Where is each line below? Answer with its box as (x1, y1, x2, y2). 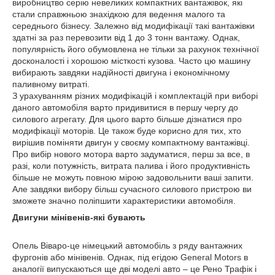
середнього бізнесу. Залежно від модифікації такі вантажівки (12, 21, 255, 31)
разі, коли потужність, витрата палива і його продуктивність (12, 161, 250, 171)
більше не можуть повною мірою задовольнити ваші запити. (12, 172, 254, 183)
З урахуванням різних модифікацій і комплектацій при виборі (12, 91, 258, 101)
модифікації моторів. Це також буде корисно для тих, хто (12, 126, 241, 136)
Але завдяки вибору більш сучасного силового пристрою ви (12, 184, 252, 195)
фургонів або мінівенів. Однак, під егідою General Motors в (12, 252, 248, 263)
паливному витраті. (12, 79, 90, 90)
